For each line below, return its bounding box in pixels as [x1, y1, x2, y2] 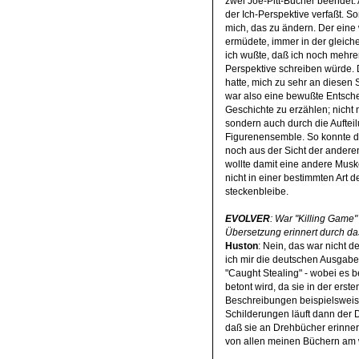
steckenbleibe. [224, 186, 288, 196]
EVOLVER [224, 213, 270, 224]
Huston [224, 240, 258, 251]
